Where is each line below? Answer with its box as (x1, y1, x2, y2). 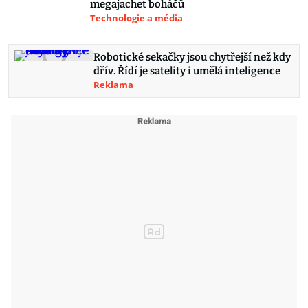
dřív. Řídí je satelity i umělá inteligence (93, 65, 280, 77)
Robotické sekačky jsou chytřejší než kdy (93, 51, 291, 63)
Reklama (93, 78, 133, 91)
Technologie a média (90, 12, 183, 24)
